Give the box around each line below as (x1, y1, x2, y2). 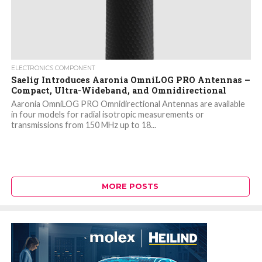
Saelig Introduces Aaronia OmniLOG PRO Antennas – (11, 74, 250, 86)
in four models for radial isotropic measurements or (11, 109, 204, 120)
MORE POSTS (102, 182, 159, 191)
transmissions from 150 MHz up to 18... (11, 120, 156, 130)
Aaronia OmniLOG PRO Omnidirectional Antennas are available (11, 99, 245, 109)
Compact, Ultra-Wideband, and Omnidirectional (11, 85, 226, 96)
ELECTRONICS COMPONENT (11, 64, 95, 73)
